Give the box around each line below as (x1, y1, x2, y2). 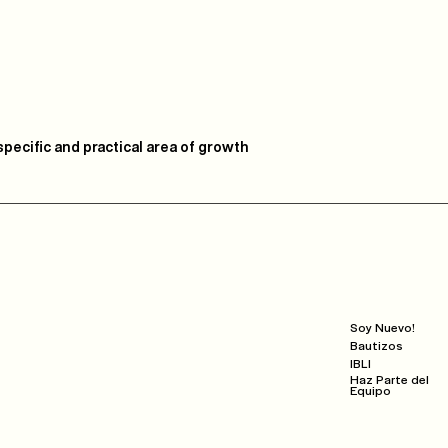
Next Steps (350, 285, 439, 309)
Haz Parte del (350, 370, 429, 388)
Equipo (350, 381, 391, 399)
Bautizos (350, 336, 403, 354)
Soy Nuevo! (350, 318, 415, 336)
